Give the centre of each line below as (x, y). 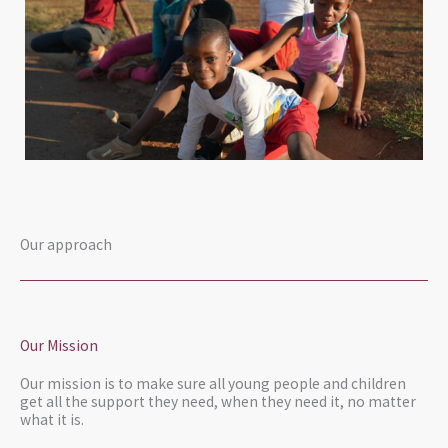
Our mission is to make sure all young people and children (213, 384)
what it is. (52, 420)
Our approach (66, 245)
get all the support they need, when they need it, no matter (218, 402)
